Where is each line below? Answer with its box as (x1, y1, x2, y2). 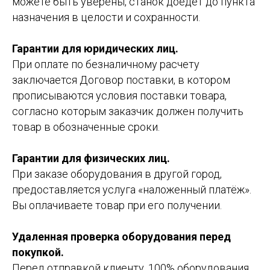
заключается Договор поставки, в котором (12, 73, 230, 86)
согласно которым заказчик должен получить (12, 104, 243, 118)
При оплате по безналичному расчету (12, 57, 199, 71)
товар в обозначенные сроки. (12, 120, 160, 133)
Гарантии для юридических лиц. (12, 42, 178, 55)
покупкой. (12, 245, 64, 259)
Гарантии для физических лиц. (12, 151, 170, 165)
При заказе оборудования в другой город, (12, 167, 222, 180)
